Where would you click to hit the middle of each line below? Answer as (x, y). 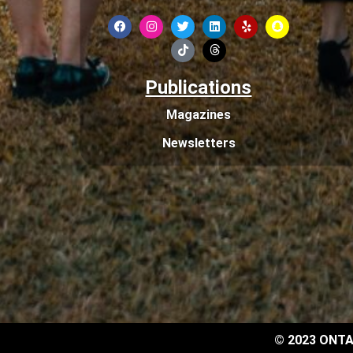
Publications (199, 87)
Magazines (199, 114)
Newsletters (199, 143)
